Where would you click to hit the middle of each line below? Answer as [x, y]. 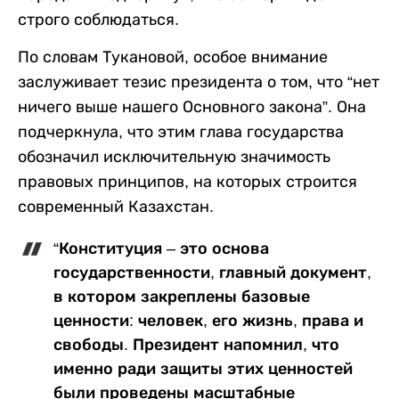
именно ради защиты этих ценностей [203, 368]
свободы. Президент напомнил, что [196, 344]
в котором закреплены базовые [182, 296]
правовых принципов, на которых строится [187, 181]
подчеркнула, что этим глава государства [181, 131]
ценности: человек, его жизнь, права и [208, 320]
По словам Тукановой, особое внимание [173, 57]
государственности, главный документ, [212, 272]
